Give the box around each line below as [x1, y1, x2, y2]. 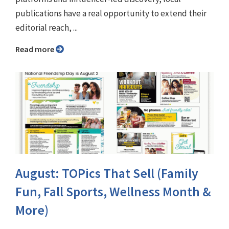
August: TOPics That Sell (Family [15, 165, 198, 182]
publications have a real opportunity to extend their [15, 8, 207, 19]
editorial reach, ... [15, 22, 78, 34]
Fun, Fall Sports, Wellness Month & [15, 184, 211, 200]
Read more [20, 44, 56, 55]
